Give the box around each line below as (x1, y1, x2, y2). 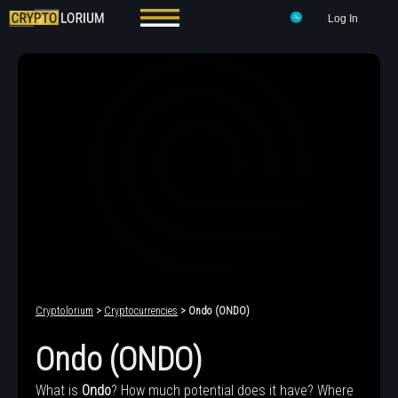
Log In (328, 12, 358, 25)
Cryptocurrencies (104, 305, 178, 317)
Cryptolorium (36, 305, 93, 317)
